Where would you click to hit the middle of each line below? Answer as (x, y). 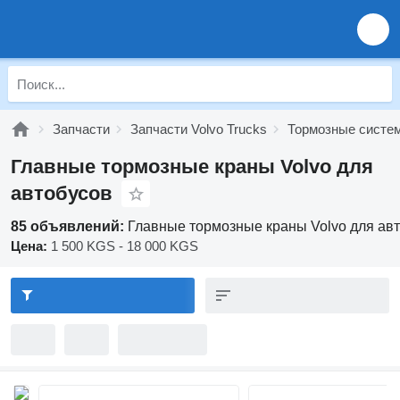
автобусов (62, 193)
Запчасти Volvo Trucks (199, 129)
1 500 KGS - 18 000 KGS (125, 246)
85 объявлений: (69, 226)
